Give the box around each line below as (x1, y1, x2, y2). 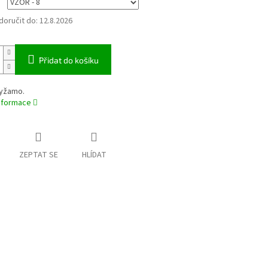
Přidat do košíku (38, 55, 99, 66)
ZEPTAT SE (19, 149, 58, 162)
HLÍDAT (81, 149, 106, 162)
